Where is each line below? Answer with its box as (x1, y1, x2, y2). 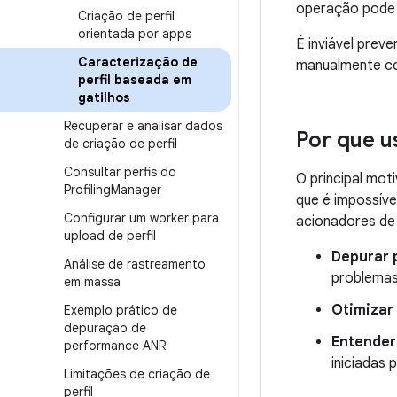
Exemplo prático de (64, 302, 177, 318)
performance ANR (64, 338, 166, 354)
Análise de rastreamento (64, 256, 206, 272)
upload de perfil (64, 228, 156, 244)
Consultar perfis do (64, 164, 176, 180)
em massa (64, 274, 121, 290)
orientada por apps (78, 26, 191, 42)
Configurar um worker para (64, 210, 219, 226)
